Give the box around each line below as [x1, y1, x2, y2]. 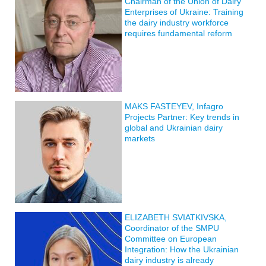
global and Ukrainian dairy [125, 123, 223, 132]
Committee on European [125, 234, 217, 243]
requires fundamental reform [125, 28, 232, 38]
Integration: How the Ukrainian [125, 245, 239, 254]
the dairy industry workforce [125, 18, 229, 27]
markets [125, 134, 155, 143]
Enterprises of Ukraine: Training [125, 7, 243, 17]
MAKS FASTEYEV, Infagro [125, 102, 223, 111]
